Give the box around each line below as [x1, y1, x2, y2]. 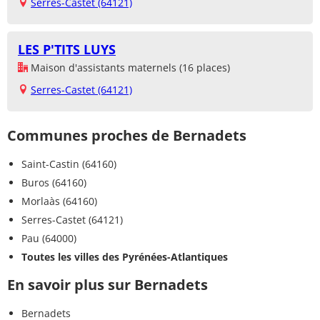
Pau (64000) [21, 231, 76, 246]
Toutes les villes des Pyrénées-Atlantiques [21, 250, 228, 264]
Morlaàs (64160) [21, 194, 97, 209]
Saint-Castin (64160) [21, 157, 116, 171]
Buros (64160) [21, 176, 86, 190]
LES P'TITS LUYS [18, 41, 116, 59]
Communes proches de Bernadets [7, 126, 246, 146]
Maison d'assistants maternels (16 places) [28, 61, 230, 75]
